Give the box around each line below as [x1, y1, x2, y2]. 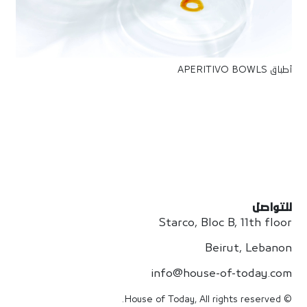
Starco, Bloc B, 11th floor [158, 218, 292, 228]
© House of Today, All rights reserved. [280, 295, 292, 304]
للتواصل [251, 203, 292, 213]
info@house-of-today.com [150, 269, 292, 279]
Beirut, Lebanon [204, 243, 292, 254]
